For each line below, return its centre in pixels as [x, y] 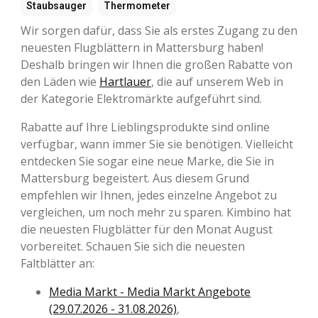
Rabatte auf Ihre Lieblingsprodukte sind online [145, 127]
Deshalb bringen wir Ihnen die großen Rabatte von [157, 64]
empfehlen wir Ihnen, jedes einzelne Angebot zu [149, 195]
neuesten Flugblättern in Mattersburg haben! [142, 47]
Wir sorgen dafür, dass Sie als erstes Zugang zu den [159, 30]
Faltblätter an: [57, 263]
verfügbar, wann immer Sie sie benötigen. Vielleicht [157, 144]
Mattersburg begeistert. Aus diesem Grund [135, 178]
